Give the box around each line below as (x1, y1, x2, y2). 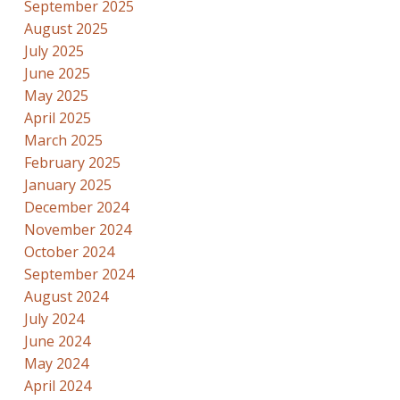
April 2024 (23, 376, 91, 396)
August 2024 (23, 287, 108, 307)
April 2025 (23, 108, 91, 129)
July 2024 (23, 309, 84, 329)
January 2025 (23, 175, 112, 196)
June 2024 (23, 331, 90, 352)
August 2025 (23, 19, 108, 39)
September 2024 (23, 264, 134, 285)
